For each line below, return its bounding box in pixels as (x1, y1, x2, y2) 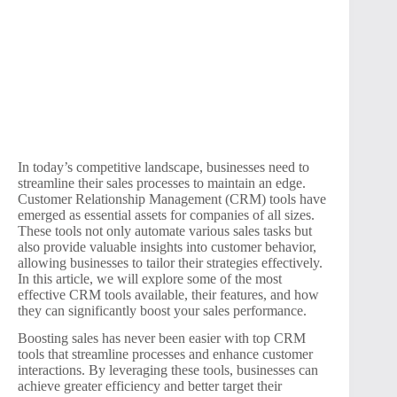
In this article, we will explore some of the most (18, 270, 282, 286)
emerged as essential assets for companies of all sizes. (18, 206, 315, 222)
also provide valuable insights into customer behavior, (18, 238, 316, 254)
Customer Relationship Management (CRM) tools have (18, 191, 326, 206)
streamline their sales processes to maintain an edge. (18, 175, 306, 191)
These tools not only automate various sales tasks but (18, 222, 312, 238)
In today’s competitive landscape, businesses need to (18, 159, 309, 175)
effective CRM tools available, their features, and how (18, 286, 319, 302)
